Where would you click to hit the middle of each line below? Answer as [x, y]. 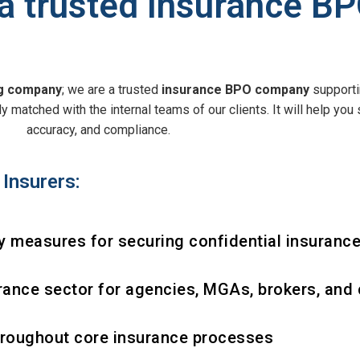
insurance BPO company [235, 90]
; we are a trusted [112, 90]
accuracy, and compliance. [98, 130]
